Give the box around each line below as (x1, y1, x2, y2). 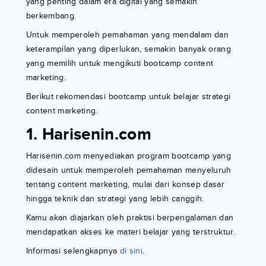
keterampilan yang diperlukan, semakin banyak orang (26, 44, 232, 55)
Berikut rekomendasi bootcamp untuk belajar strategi (26, 91, 231, 102)
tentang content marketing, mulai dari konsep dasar (26, 179, 225, 190)
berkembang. (26, 11, 77, 21)
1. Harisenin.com (26, 125, 152, 145)
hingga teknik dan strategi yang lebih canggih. (26, 194, 204, 204)
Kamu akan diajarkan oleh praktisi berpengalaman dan (26, 213, 234, 223)
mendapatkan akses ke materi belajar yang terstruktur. (26, 227, 236, 237)
